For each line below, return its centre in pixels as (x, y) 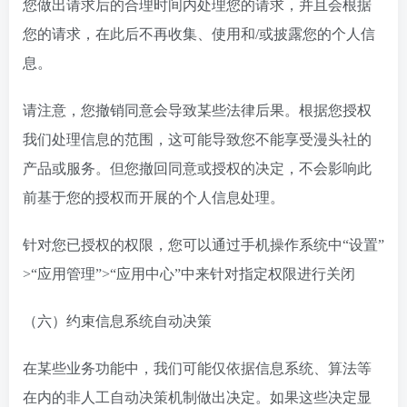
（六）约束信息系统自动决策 (117, 321)
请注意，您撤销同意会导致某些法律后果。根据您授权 (197, 110)
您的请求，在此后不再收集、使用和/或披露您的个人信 (199, 34)
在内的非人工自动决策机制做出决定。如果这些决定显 (197, 397)
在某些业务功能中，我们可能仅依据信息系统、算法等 (197, 368)
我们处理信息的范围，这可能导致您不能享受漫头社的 (197, 139)
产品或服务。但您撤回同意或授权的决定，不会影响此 (197, 169)
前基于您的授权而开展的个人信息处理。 (154, 198)
